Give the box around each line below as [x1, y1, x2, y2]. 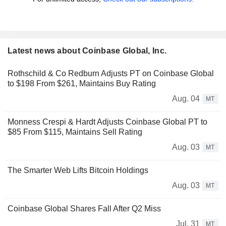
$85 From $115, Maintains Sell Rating [8, 128, 142, 137]
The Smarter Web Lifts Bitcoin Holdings [8, 166, 148, 175]
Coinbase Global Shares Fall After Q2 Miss [8, 204, 161, 213]
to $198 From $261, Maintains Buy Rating [8, 79, 156, 88]
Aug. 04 [172, 94, 200, 103]
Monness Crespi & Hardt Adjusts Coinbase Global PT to [8, 118, 207, 127]
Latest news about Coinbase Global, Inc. [8, 46, 167, 55]
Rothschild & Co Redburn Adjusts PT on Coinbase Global [8, 69, 214, 78]
